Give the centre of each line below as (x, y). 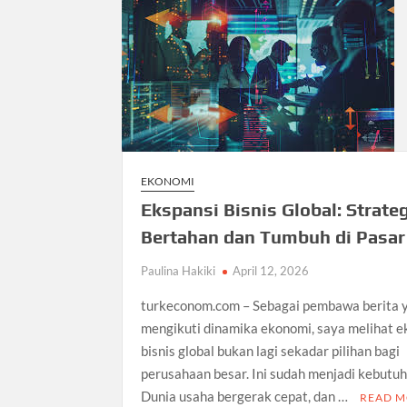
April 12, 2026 (271, 270)
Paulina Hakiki (179, 270)
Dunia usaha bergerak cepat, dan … (246, 396)
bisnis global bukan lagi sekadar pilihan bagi (271, 350)
